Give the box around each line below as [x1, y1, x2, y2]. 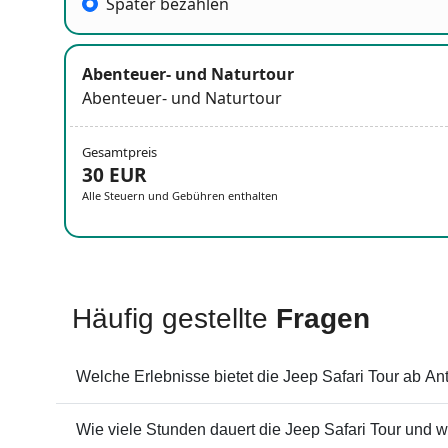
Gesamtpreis [82, 142, 157, 161]
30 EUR [82, 161, 147, 188]
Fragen [276, 302, 370, 334]
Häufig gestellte [72, 302, 276, 334]
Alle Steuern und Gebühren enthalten [82, 187, 278, 203]
